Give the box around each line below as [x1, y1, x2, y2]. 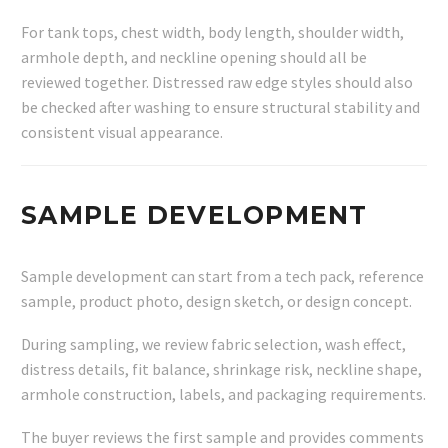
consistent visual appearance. [21, 122, 223, 143]
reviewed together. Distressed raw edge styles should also [21, 72, 413, 93]
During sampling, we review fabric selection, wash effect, [21, 333, 406, 354]
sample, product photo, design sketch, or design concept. [21, 291, 412, 312]
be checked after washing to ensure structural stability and [21, 97, 420, 118]
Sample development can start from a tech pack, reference [21, 266, 424, 287]
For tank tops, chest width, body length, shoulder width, [21, 22, 404, 43]
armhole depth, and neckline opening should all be [21, 47, 367, 68]
